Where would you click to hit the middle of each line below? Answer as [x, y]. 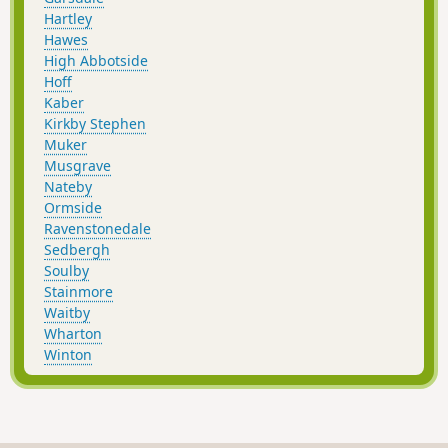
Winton [68, 355]
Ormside [73, 208]
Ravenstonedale [97, 229]
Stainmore [78, 292]
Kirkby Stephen [95, 124]
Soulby [66, 271]
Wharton [73, 334]
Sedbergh [77, 250]
